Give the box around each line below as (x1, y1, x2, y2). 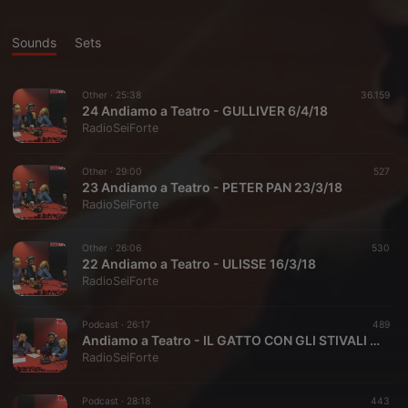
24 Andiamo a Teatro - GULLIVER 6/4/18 (82, 103, 328, 118)
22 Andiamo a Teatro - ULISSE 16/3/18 (82, 256, 316, 271)
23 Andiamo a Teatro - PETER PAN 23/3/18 (82, 179, 342, 195)
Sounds (12, 35, 56, 50)
